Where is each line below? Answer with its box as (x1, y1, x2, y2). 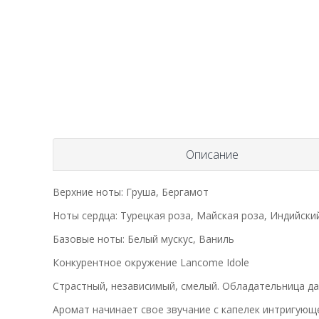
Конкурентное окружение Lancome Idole (53, 255, 249, 269)
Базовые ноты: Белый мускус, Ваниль (53, 231, 234, 246)
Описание (186, 146, 239, 162)
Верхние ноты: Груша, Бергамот (53, 184, 209, 199)
